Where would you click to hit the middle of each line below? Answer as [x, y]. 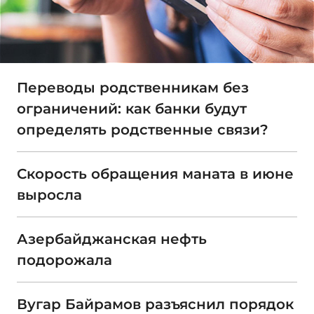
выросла [49, 195]
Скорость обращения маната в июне [155, 174]
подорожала [64, 260]
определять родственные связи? [143, 130]
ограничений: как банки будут [132, 109]
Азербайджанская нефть [112, 239]
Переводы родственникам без [133, 88]
